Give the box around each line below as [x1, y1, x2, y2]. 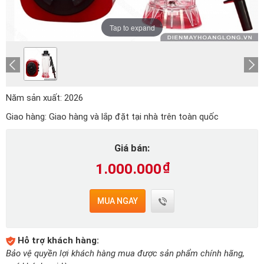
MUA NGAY [97, 196, 138, 206]
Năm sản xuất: [6, 93, 62, 104]
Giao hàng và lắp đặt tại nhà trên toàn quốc [49, 111, 219, 123]
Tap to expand [109, 22, 155, 32]
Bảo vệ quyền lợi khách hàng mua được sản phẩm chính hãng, [6, 248, 245, 259]
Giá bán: [114, 143, 150, 154]
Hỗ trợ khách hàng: [18, 235, 99, 246]
